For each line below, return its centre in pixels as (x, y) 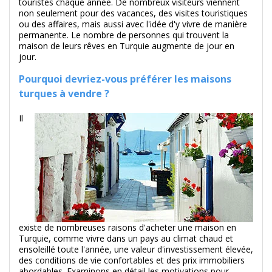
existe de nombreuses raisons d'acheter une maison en (127, 228)
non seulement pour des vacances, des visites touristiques (133, 13)
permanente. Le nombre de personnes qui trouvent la (124, 35)
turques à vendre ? (64, 94)
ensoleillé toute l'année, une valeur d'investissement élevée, (136, 250)
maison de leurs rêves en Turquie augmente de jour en (127, 46)
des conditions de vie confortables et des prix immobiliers (132, 260)
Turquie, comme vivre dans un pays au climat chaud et (126, 239)
